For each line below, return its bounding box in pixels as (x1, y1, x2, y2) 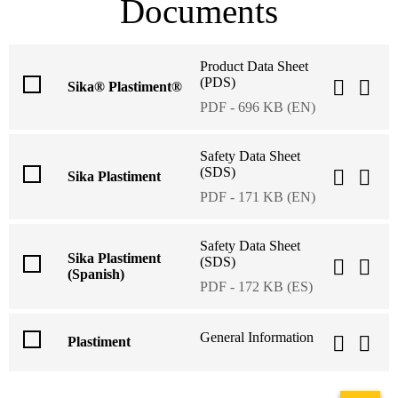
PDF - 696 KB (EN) (200, 99, 315, 115)
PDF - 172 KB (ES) (200, 278, 313, 294)
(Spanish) (68, 266, 124, 282)
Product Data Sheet (200, 58, 308, 74)
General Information (200, 330, 314, 346)
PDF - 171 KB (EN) (200, 188, 315, 204)
